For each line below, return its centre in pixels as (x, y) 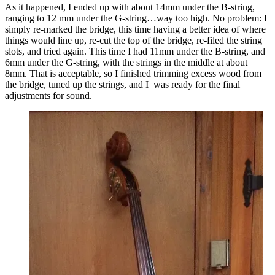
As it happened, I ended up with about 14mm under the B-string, (130, 7)
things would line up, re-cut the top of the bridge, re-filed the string (134, 40)
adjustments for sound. (48, 95)
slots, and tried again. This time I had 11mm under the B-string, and (135, 51)
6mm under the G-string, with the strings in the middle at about (126, 62)
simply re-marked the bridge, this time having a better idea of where (135, 29)
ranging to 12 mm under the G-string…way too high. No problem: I (136, 18)
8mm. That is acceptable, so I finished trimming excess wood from (133, 73)
